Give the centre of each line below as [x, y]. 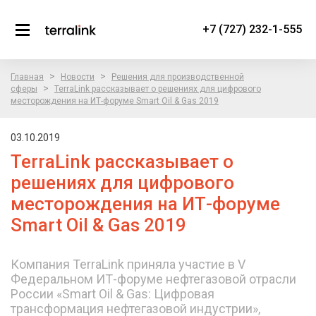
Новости [78, 77]
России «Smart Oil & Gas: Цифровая [113, 294]
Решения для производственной [178, 77]
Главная [27, 77]
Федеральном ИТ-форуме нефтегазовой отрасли [153, 279]
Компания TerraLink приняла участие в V [128, 264]
